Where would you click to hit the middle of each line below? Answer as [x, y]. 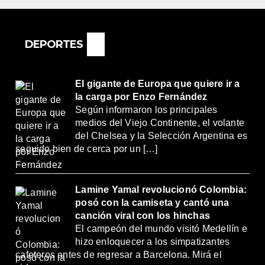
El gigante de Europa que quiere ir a [158, 83]
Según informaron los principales [146, 109]
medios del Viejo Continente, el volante [160, 122]
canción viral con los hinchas [143, 216]
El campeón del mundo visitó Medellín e [161, 229]
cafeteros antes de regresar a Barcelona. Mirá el [119, 255]
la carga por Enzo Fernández [141, 96]
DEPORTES [54, 44]
